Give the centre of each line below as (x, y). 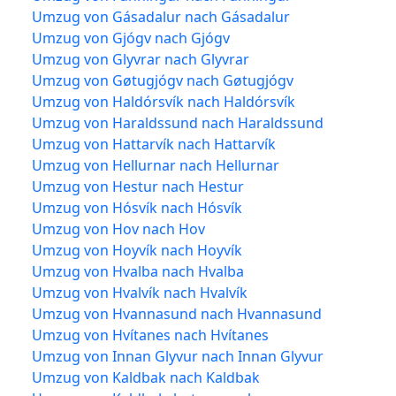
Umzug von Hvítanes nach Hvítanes (150, 335)
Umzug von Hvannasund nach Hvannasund (177, 313)
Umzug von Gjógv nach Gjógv (131, 38)
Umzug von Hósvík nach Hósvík (137, 207)
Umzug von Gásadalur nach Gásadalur (161, 16)
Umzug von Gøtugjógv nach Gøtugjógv (163, 80)
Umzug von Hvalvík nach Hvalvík (140, 292)
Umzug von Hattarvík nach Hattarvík (154, 144)
